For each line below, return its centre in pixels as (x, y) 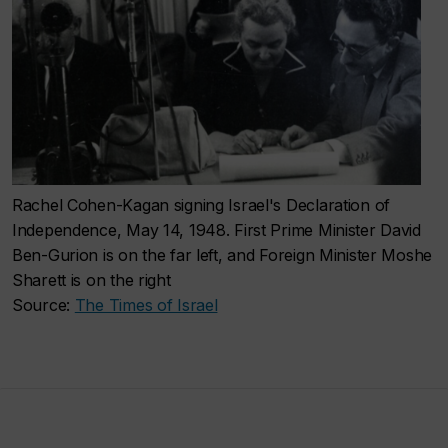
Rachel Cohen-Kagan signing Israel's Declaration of (201, 204)
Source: (43, 304)
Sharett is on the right (91, 279)
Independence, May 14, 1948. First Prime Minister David (216, 229)
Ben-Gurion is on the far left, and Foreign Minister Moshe (222, 254)
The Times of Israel (146, 304)
